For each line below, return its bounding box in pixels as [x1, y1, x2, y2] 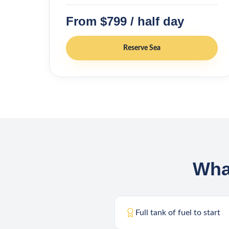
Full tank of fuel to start [135, 209, 220, 217]
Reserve [123, 44, 149, 52]
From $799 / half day [66, 14, 184, 28]
